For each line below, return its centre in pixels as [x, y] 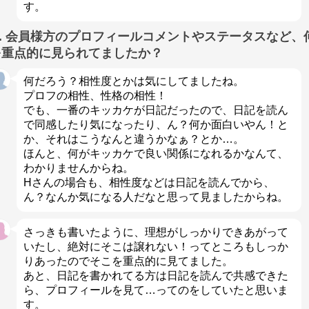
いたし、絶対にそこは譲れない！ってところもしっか [156, 246]
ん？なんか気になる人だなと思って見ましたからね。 [156, 197]
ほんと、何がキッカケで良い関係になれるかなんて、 [156, 154]
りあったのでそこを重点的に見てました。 [128, 261]
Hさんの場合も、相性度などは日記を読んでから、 [149, 183]
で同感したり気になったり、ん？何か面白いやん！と [156, 125]
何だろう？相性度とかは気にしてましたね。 [133, 81]
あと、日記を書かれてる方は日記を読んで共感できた [156, 275]
